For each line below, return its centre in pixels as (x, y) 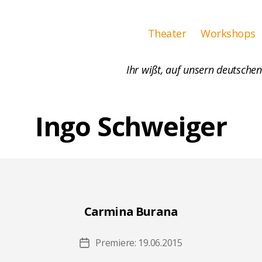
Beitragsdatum (116, 244)
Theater (167, 33)
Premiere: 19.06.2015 (139, 242)
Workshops (228, 33)
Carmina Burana (131, 211)
